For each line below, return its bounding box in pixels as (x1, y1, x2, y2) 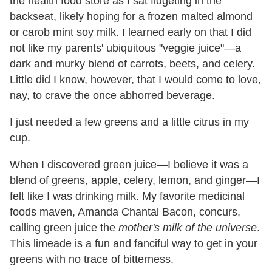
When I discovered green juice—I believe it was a (10, 158, 248, 171)
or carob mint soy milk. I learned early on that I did (10, 25, 251, 38)
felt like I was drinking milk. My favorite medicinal (10, 189, 245, 202)
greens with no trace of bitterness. (10, 253, 174, 265)
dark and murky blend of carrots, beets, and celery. (10, 57, 255, 70)
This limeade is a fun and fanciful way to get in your (10, 237, 257, 250)
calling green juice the (10, 221, 118, 234)
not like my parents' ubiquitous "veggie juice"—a (10, 41, 241, 54)
